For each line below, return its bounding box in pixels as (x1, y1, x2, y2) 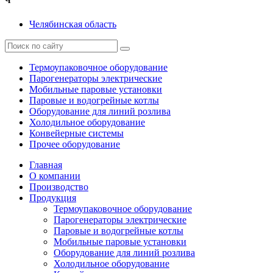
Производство (29, 181, 88, 192)
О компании (29, 170, 80, 181)
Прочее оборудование (29, 138, 120, 149)
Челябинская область (29, 18, 116, 29)
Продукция (29, 192, 76, 203)
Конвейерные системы (29, 127, 124, 138)
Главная (29, 159, 62, 170)
